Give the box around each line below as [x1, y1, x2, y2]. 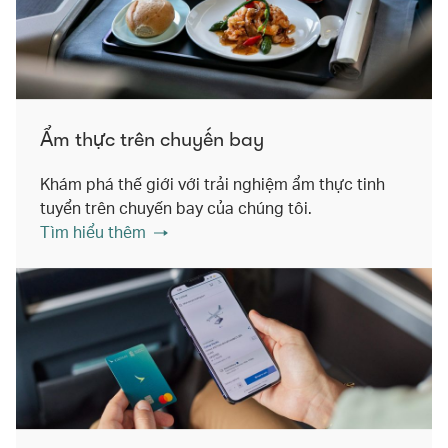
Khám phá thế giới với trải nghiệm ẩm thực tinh [40, 172, 385, 194]
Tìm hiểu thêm [40, 220, 146, 242]
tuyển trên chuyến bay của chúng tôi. [40, 196, 312, 218]
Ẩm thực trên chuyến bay [40, 127, 264, 151]
